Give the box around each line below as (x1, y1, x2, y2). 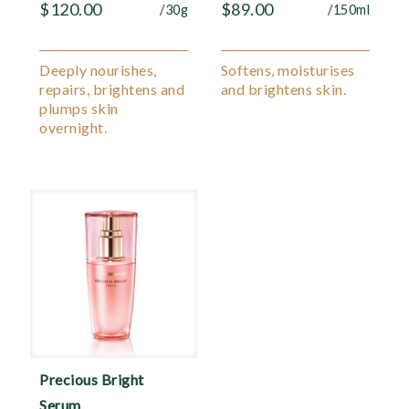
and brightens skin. (220, 80, 347, 99)
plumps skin (39, 100, 119, 118)
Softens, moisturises (220, 61, 355, 79)
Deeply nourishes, (39, 61, 157, 79)
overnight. (39, 119, 107, 137)
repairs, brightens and (39, 80, 184, 99)
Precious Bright (39, 370, 144, 388)
